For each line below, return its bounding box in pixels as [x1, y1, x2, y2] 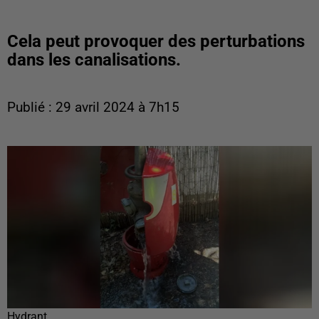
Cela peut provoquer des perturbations [7, 31, 305, 51]
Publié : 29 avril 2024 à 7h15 [7, 100, 179, 115]
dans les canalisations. [7, 50, 181, 70]
